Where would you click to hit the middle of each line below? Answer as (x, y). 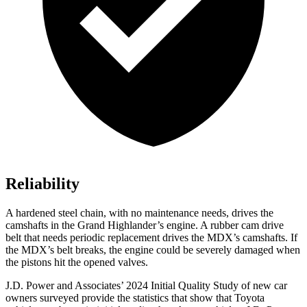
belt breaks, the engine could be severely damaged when (177, 250)
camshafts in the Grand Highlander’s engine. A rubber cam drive (145, 225)
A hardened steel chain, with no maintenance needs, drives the (139, 213)
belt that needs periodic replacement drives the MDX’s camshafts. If (151, 238)
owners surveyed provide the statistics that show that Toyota (135, 298)
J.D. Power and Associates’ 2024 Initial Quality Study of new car (146, 286)
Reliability (42, 184)
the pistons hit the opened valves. (77, 262)
